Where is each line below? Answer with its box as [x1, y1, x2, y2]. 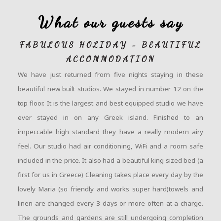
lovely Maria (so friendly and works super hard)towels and [18, 184, 203, 193]
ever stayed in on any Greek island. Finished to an [18, 112, 203, 122]
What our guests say [37, 12, 184, 32]
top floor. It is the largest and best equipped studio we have [18, 98, 203, 108]
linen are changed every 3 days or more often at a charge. [18, 198, 203, 208]
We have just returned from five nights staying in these [18, 70, 203, 79]
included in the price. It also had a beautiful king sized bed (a [18, 155, 203, 165]
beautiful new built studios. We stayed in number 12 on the [18, 84, 203, 93]
